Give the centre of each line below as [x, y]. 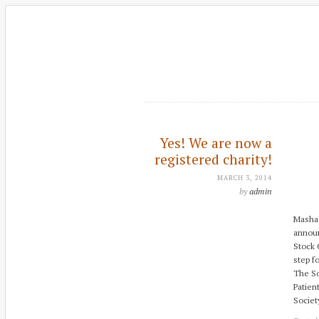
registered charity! [213, 159]
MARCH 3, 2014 [245, 177]
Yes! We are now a [216, 143]
